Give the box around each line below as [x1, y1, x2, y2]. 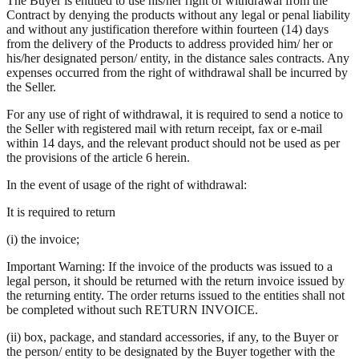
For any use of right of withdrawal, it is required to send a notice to [6, 107, 343, 121]
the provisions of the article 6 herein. [6, 150, 190, 164]
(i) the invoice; [6, 232, 79, 246]
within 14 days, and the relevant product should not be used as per [6, 135, 340, 150]
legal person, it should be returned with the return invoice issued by [6, 273, 345, 288]
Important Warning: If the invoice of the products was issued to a [6, 259, 333, 273]
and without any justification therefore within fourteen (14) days [6, 22, 329, 36]
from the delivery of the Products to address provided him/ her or [6, 36, 333, 50]
